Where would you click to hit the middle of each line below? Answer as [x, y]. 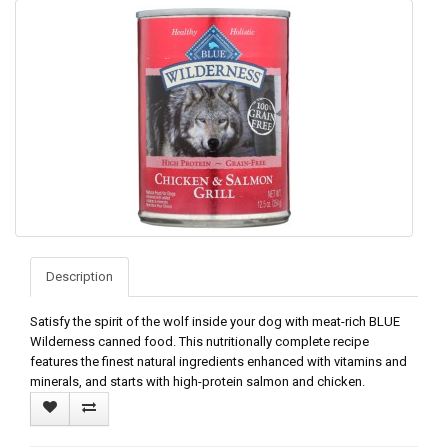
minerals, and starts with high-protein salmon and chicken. [197, 381]
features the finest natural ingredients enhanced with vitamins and [218, 361]
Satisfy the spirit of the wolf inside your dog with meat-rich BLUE [215, 321]
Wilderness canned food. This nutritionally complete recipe [199, 341]
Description [79, 276]
